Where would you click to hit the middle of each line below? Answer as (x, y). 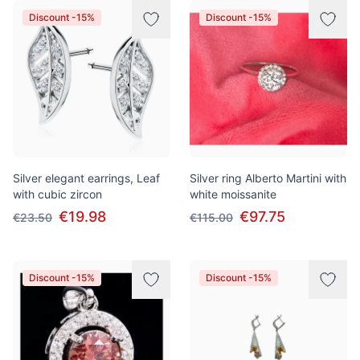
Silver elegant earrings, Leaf (86, 178)
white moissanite (233, 194)
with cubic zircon (57, 194)
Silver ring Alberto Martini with (268, 178)
